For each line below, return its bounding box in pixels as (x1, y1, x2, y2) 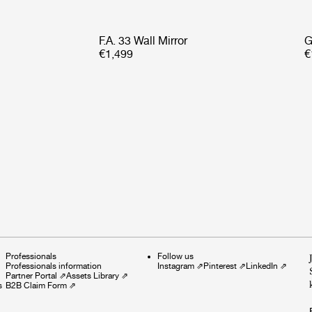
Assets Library (66, 270, 119, 281)
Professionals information (6, 260, 102, 271)
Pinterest (203, 260, 237, 271)
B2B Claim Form (6, 280, 67, 290)
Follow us (157, 251, 194, 261)
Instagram (157, 260, 194, 271)
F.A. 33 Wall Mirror (99, 33, 188, 47)
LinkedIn (246, 260, 278, 271)
